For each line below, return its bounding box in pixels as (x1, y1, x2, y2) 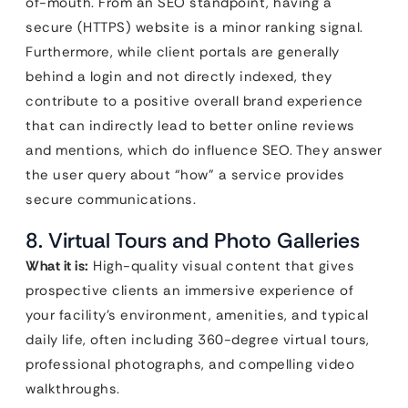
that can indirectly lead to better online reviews (25, 116, 355, 135)
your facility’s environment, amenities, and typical (25, 305, 369, 324)
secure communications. (25, 189, 196, 209)
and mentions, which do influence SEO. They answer (25, 140, 382, 159)
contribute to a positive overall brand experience (25, 91, 363, 110)
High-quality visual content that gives (88, 256, 354, 275)
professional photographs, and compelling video (25, 354, 354, 373)
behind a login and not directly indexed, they (25, 66, 332, 86)
